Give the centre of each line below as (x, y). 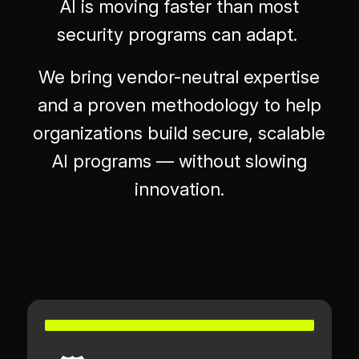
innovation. (179, 190)
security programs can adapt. (179, 34)
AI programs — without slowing (179, 161)
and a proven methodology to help (179, 105)
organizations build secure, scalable (179, 133)
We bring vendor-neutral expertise (179, 77)
